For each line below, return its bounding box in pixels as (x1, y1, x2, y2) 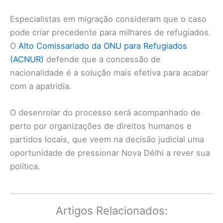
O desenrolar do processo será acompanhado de (10, 107, 201, 117)
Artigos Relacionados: (55, 204, 168, 217)
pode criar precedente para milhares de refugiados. (10, 27, 211, 37)
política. (10, 161, 40, 171)
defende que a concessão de (44, 54, 161, 64)
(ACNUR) (10, 54, 44, 64)
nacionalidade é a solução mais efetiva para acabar (10, 67, 209, 78)
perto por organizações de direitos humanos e (10, 120, 192, 131)
